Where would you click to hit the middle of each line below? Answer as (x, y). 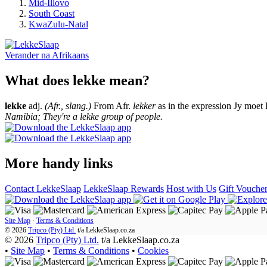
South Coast (52, 14)
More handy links (59, 163)
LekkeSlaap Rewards (124, 188)
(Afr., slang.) (68, 106)
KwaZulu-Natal (58, 24)
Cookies (153, 250)
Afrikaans (70, 55)
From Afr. (112, 106)
